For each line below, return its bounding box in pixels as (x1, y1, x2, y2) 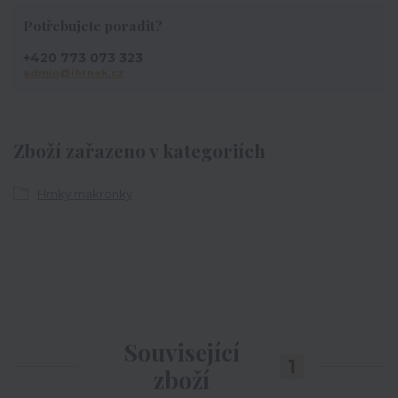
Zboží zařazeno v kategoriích (13, 138, 266, 163)
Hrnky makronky (36, 186, 132, 201)
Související (123, 337, 240, 369)
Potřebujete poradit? (22, 16, 163, 36)
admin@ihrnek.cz (22, 66, 123, 79)
